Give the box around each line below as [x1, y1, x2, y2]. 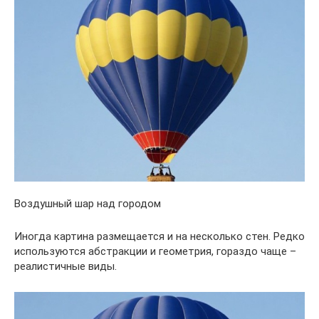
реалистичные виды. [14, 260, 117, 273]
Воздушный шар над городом [14, 197, 161, 210]
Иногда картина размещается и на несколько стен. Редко [14, 230, 305, 243]
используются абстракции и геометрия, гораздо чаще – [14, 245, 296, 258]
